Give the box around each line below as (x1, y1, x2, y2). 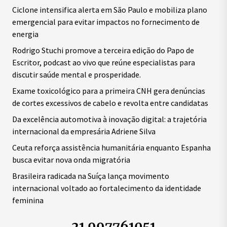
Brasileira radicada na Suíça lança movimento (12, 171, 169, 181)
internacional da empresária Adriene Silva (12, 126, 156, 136)
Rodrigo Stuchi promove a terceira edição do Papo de (12, 45, 194, 55)
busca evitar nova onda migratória (12, 155, 130, 165)
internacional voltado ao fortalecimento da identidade (12, 183, 201, 193)
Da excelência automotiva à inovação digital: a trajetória (12, 114, 207, 124)
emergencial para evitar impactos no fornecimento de (12, 17, 200, 27)
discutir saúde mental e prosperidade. (12, 69, 141, 80)
